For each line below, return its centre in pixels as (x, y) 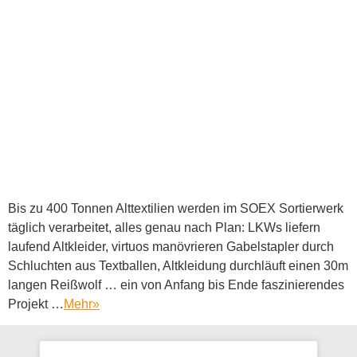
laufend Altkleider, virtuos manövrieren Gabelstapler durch (171, 246)
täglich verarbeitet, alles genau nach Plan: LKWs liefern (164, 227)
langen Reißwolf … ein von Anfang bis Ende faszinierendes (176, 284)
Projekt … (36, 304)
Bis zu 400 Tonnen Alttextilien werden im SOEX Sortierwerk (176, 208)
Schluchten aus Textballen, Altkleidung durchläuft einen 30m (178, 265)
